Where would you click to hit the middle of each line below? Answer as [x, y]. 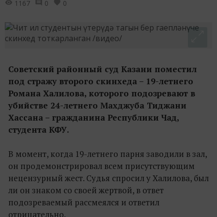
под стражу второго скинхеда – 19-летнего [101, 81]
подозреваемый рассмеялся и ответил [84, 202]
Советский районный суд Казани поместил [102, 69]
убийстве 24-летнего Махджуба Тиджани [97, 105]
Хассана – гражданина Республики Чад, [93, 117]
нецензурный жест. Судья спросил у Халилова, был [108, 178]
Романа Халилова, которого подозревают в [102, 93]
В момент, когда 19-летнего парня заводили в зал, [108, 154]
